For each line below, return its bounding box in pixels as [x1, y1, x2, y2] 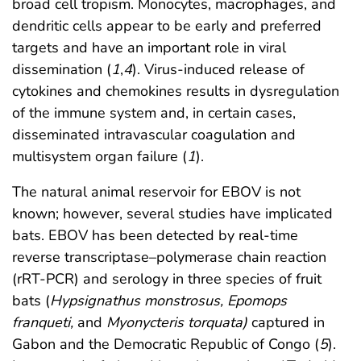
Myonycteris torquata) [106, 312, 247, 332]
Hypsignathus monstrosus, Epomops [50, 290, 287, 310]
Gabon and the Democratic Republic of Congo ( [12, 334, 319, 354]
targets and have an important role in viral [12, 37, 286, 57]
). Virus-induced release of [132, 59, 305, 79]
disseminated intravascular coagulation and [12, 124, 296, 144]
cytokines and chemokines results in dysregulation [12, 81, 339, 101]
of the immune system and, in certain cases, [12, 102, 296, 122]
